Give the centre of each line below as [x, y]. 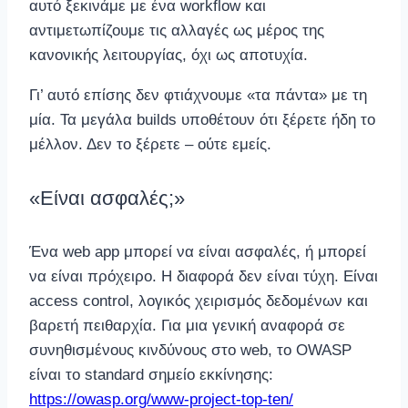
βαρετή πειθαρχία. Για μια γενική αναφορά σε [187, 326]
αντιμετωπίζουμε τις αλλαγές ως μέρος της [177, 30]
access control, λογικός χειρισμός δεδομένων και [199, 301]
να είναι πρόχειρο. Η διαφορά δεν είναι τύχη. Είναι [204, 277]
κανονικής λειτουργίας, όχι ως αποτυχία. [168, 55]
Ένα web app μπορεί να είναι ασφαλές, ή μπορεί [198, 252]
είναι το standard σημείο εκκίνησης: [151, 375]
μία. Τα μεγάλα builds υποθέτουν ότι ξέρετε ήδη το [202, 119]
